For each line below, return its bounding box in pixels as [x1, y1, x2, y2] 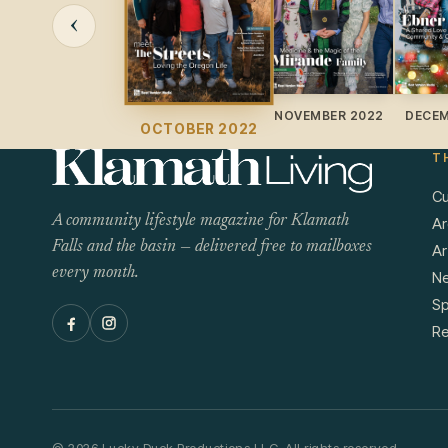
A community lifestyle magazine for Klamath [52, 213, 349, 231]
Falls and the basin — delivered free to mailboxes [52, 239, 372, 257]
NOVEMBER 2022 [274, 108, 384, 124]
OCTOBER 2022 [139, 120, 259, 138]
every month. [52, 265, 139, 283]
